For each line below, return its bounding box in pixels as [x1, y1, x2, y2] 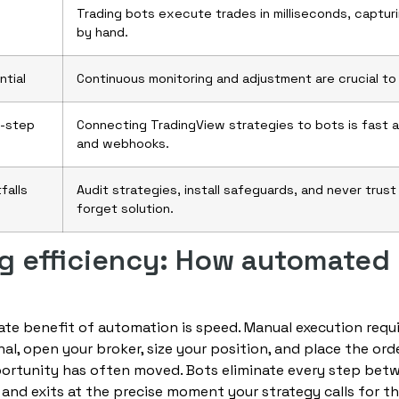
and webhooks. [77, 135, 169, 152]
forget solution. [77, 200, 174, 217]
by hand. [77, 24, 128, 41]
